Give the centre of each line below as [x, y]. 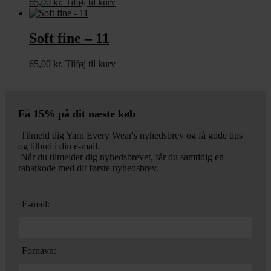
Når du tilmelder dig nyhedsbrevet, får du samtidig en [121, 157]
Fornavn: [38, 251]
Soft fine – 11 [69, 38]
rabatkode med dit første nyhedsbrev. [88, 168]
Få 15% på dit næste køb [77, 114]
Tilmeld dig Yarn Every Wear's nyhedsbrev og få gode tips [130, 135]
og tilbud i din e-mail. [59, 146]
